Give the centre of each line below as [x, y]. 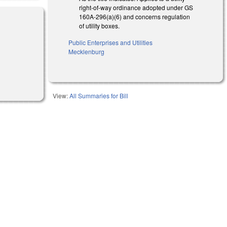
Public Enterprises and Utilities [111, 42]
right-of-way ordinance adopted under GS [136, 7]
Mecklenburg [87, 51]
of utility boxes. [100, 25]
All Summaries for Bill [99, 95]
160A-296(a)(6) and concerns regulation [135, 16]
